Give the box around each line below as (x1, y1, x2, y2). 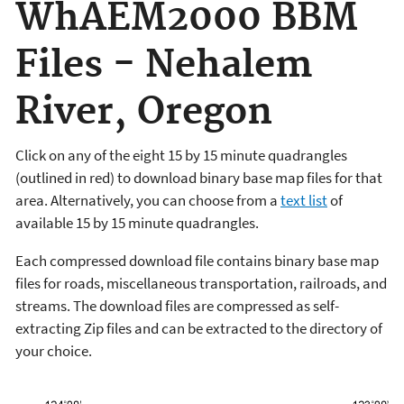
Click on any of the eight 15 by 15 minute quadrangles (15, 144, 347, 165)
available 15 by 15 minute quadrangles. (15, 212, 259, 233)
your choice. (15, 340, 92, 361)
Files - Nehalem (15, 42, 313, 89)
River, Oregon (15, 89, 272, 136)
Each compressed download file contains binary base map (15, 250, 379, 271)
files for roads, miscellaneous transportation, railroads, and (15, 272, 387, 293)
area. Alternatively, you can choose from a (15, 189, 280, 210)
